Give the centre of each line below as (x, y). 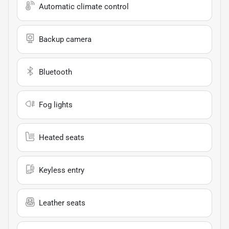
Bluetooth (55, 72)
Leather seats (62, 203)
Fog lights (56, 105)
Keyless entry (62, 170)
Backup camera (65, 40)
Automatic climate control (84, 7)
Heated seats (62, 138)
